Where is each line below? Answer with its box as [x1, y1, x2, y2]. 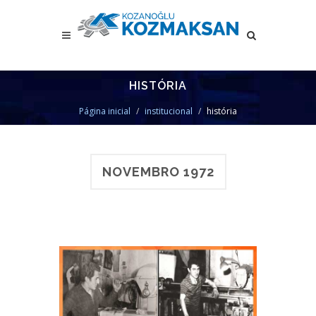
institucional [145, 105, 193, 117]
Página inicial [79, 105, 130, 117]
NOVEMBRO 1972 [102, 164, 214, 179]
